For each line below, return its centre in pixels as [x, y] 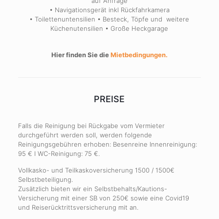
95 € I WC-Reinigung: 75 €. [59, 154]
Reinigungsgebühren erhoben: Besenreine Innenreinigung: [107, 144]
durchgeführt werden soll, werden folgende [85, 135]
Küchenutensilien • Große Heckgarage [109, 29]
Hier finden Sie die [81, 55]
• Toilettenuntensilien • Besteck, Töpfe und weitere [109, 19]
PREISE [109, 99]
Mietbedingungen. [139, 55]
